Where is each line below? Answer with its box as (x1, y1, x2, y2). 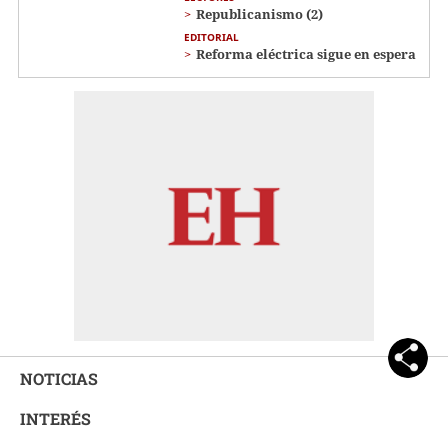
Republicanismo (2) (196, 4, 323, 23)
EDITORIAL (184, 29, 239, 44)
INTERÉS (20, 407, 91, 429)
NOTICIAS (20, 367, 98, 389)
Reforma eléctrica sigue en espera (196, 44, 416, 63)
